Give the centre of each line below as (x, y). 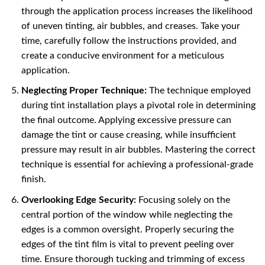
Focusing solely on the (183, 200)
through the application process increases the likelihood (137, 11)
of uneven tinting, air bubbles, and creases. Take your (130, 26)
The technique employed (198, 91)
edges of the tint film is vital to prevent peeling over (127, 244)
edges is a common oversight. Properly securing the (127, 229)
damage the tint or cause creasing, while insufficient (128, 135)
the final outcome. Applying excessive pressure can (126, 120)
